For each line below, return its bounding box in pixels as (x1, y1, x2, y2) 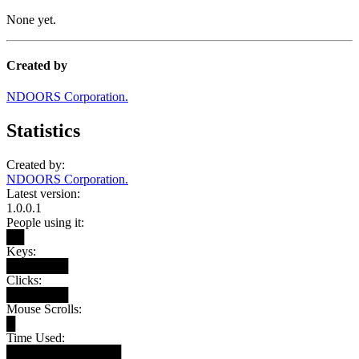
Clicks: (6, 273, 42, 287)
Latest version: (6, 187, 80, 200)
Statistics (6, 120, 80, 142)
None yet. (6, 12, 56, 26)
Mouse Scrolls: (6, 302, 82, 316)
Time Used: (6, 331, 65, 345)
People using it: (6, 216, 84, 229)
